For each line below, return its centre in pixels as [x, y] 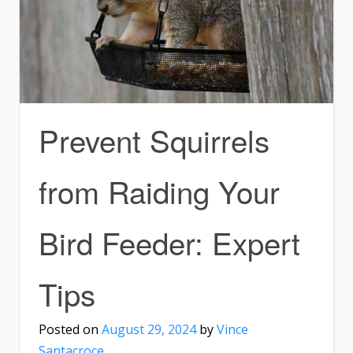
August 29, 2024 [149, 329]
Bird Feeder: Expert [169, 242]
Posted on [70, 329]
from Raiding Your [159, 191]
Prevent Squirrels [154, 139]
